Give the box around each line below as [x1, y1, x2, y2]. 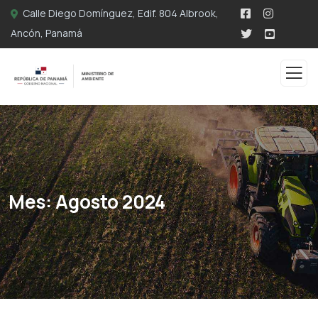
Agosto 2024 [55, 189, 165, 215]
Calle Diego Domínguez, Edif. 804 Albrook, [23, 6, 219, 20]
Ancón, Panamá [11, 26, 82, 40]
